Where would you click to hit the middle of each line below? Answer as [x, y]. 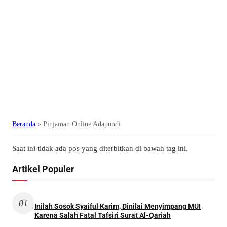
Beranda [24, 124]
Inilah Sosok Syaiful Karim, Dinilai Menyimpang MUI [118, 206]
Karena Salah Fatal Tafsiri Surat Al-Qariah [103, 215]
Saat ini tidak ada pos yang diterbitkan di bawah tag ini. [100, 148]
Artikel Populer [43, 169]
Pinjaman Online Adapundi [82, 124]
